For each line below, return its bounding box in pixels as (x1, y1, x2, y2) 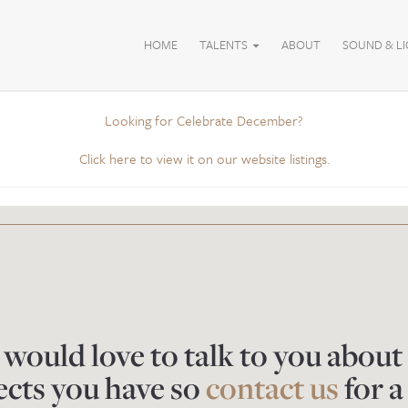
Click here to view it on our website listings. (78, 148, 330, 168)
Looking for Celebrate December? (105, 110, 303, 130)
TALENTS (199, 35, 250, 54)
